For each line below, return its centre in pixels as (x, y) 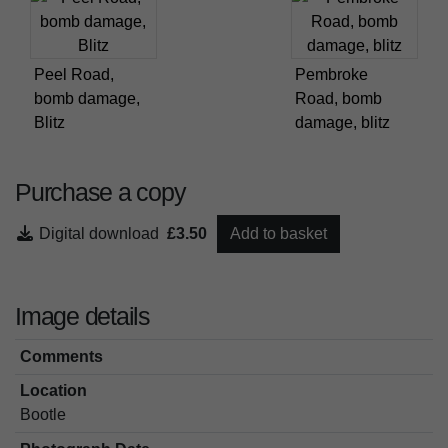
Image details (82, 315)
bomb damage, (87, 98)
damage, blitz (343, 122)
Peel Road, (74, 74)
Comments (61, 356)
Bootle (42, 415)
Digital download (103, 233)
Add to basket (278, 233)
